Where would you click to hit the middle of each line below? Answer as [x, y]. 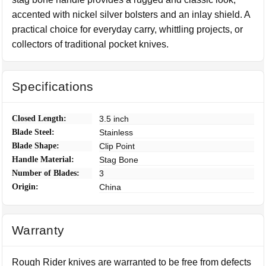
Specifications [53, 86]
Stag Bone [119, 160]
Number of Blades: [46, 173]
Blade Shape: [36, 146]
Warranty [38, 230]
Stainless [116, 132]
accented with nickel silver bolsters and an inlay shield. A [131, 15]
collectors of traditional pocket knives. [91, 44]
